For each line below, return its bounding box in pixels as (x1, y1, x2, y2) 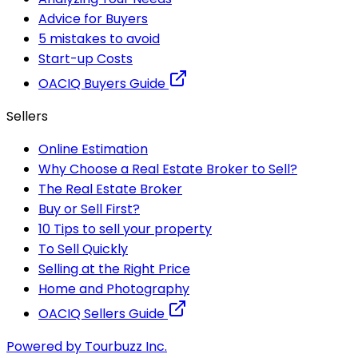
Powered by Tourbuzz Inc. (6, 336, 167, 356)
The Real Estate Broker (38, 179, 182, 198)
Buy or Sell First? (38, 199, 140, 218)
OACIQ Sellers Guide (38, 304, 168, 323)
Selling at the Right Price (38, 259, 190, 278)
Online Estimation (38, 139, 148, 158)
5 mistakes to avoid (38, 29, 160, 48)
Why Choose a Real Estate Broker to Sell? (38, 159, 297, 178)
